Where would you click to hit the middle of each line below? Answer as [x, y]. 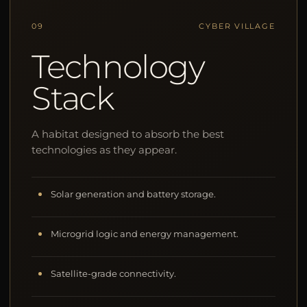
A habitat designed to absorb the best [128, 134]
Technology [118, 66]
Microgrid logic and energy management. [145, 234]
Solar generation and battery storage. [134, 194]
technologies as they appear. [105, 149]
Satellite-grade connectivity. [114, 273]
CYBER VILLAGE [237, 26]
